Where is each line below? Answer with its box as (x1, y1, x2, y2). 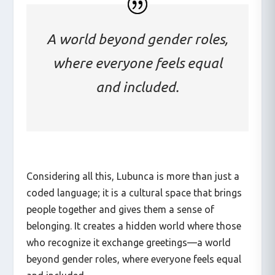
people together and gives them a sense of (26, 203, 214, 215)
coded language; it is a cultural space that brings (26, 187, 242, 198)
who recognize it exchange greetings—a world (26, 236, 231, 248)
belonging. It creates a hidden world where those (26, 220, 241, 231)
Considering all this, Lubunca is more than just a (26, 170, 239, 182)
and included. (95, 79, 179, 95)
